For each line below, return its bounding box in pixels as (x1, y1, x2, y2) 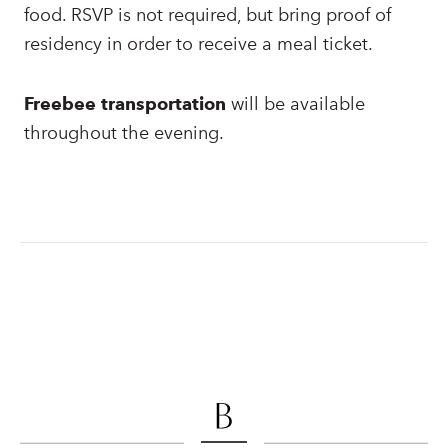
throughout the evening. (24, 122, 224, 144)
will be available (226, 93, 365, 115)
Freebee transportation (24, 93, 226, 114)
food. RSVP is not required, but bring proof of (24, 4, 391, 26)
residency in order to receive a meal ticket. (24, 33, 373, 55)
